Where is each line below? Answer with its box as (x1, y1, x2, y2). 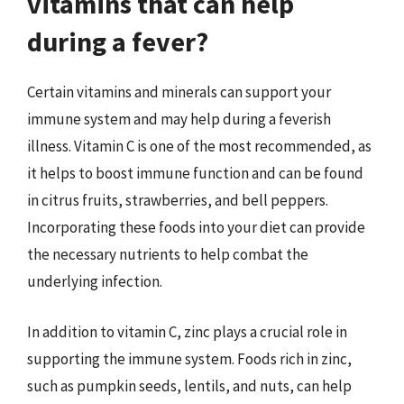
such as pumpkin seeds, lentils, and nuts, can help (27, 375, 352, 396)
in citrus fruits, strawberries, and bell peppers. (27, 190, 328, 210)
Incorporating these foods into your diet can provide (27, 217, 365, 237)
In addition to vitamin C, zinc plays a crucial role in (27, 321, 347, 342)
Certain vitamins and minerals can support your (27, 82, 331, 102)
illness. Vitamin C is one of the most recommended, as (27, 136, 372, 156)
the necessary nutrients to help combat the (27, 244, 308, 264)
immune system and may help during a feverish (27, 109, 331, 129)
